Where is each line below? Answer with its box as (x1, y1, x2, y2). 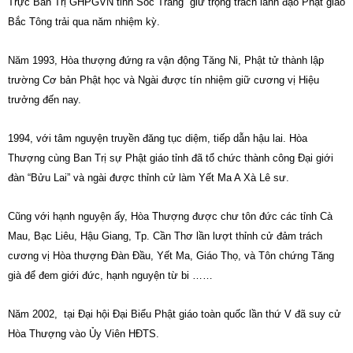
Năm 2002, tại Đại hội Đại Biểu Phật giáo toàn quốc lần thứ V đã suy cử (8, 308, 341, 320)
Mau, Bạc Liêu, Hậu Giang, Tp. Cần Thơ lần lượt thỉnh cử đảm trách (8, 230, 322, 242)
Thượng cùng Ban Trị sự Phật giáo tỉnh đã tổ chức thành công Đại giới (8, 152, 333, 164)
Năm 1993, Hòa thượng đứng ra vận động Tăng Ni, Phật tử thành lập (8, 54, 324, 66)
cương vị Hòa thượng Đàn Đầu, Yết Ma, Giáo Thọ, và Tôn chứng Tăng (8, 250, 334, 262)
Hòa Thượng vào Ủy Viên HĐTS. (8, 328, 159, 340)
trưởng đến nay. (8, 94, 81, 106)
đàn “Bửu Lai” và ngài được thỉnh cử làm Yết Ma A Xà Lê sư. (8, 172, 289, 184)
